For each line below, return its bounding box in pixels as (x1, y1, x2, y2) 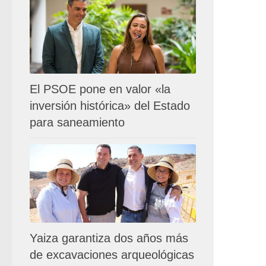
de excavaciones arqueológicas (30, 248, 194, 261)
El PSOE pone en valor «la (30, 82, 170, 96)
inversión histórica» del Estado (30, 99, 190, 112)
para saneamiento (30, 115, 125, 129)
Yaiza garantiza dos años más (30, 231, 188, 245)
